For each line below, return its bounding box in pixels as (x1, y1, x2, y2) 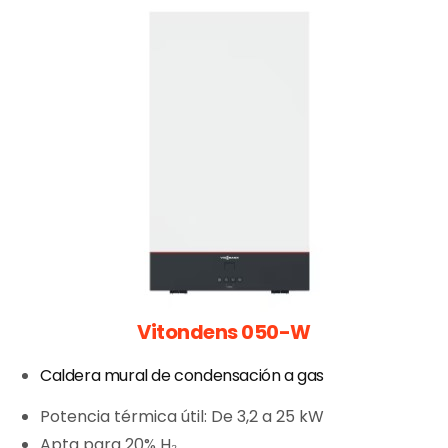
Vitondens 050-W (137, 317, 311, 346)
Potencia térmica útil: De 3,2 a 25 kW (40, 404, 324, 428)
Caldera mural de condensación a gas (40, 363, 324, 387)
